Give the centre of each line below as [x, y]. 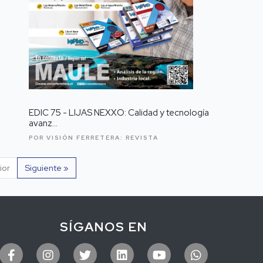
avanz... [43, 123]
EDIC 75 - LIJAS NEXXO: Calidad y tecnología [119, 112]
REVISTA [142, 137]
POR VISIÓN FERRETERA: [77, 137]
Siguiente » [47, 168]
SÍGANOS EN [104, 227]
